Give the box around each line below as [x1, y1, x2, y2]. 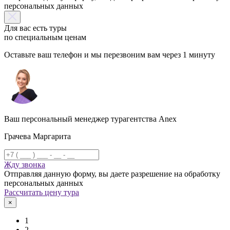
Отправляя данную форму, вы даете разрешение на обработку [4, 169, 220, 178]
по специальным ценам [4, 32, 86, 42]
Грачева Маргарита [4, 131, 71, 141]
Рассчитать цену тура [4, 187, 79, 197]
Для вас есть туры [4, 23, 67, 32]
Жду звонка [4, 160, 45, 169]
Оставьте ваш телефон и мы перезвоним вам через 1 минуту [4, 50, 215, 59]
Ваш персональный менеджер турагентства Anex [4, 114, 177, 123]
